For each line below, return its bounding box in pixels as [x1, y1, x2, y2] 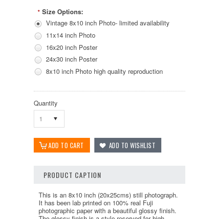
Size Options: [42, 7, 83, 17]
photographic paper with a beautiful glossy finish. [39, 206, 176, 216]
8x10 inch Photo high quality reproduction [46, 66, 163, 76]
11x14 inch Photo [46, 30, 95, 40]
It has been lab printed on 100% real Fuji [39, 198, 153, 208]
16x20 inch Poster [46, 42, 97, 52]
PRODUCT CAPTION [44, 170, 101, 180]
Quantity [34, 98, 58, 108]
